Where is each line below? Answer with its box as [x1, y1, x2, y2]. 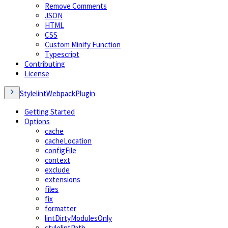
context [45, 155, 70, 165]
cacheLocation [45, 136, 92, 146]
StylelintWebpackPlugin [20, 89, 95, 99]
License [24, 69, 49, 79]
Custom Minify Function [45, 40, 121, 50]
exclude [45, 165, 70, 175]
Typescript [45, 49, 79, 60]
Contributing [24, 59, 65, 69]
